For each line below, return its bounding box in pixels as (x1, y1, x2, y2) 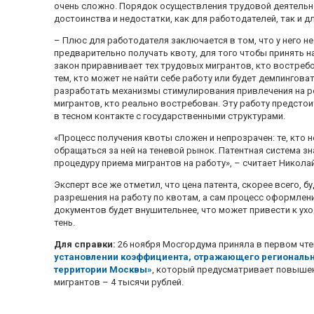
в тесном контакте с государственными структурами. (54, 110, 286, 121)
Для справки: (54, 238, 116, 250)
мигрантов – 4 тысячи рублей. (54, 276, 184, 287)
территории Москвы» (54, 264, 153, 275)
